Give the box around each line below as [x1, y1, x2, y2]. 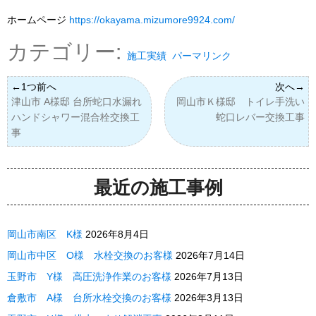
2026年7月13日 [174, 271, 243, 283]
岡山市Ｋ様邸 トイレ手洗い [176, 96, 305, 108]
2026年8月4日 [85, 229, 149, 241]
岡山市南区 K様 [7, 229, 83, 241]
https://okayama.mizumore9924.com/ [69, 14, 235, 26]
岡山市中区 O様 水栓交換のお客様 [7, 250, 173, 262]
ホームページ [7, 14, 69, 26]
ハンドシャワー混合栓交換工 [11, 111, 140, 123]
